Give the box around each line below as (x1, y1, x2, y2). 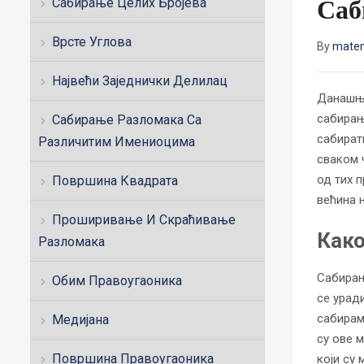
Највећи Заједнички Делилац (52, 73, 227, 89)
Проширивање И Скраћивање (52, 212, 236, 227)
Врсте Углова (52, 34, 132, 50)
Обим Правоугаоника (52, 273, 182, 288)
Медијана (52, 312, 109, 327)
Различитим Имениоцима (38, 134, 195, 149)
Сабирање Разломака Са (52, 112, 201, 128)
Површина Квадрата (52, 173, 178, 188)
